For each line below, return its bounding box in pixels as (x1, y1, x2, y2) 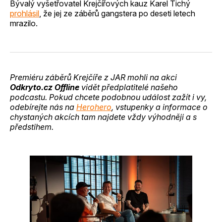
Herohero (76, 102, 111, 112)
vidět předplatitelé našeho (79, 82, 178, 93)
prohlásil (10, 8, 39, 19)
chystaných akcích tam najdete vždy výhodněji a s (10, 112, 197, 122)
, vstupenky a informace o (111, 102, 208, 112)
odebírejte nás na (10, 102, 76, 112)
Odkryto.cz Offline (10, 82, 79, 93)
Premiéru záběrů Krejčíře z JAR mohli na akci (10, 72, 177, 83)
